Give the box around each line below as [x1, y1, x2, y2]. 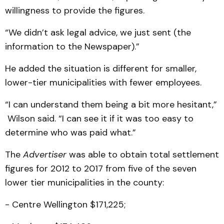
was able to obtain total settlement [66, 148, 219, 160]
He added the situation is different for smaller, [5, 62, 196, 74]
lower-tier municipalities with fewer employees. [5, 76, 201, 88]
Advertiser [23, 148, 66, 160]
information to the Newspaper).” [5, 40, 139, 52]
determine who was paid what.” [5, 126, 136, 138]
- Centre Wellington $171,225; [5, 198, 125, 210]
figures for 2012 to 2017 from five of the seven [5, 162, 196, 174]
